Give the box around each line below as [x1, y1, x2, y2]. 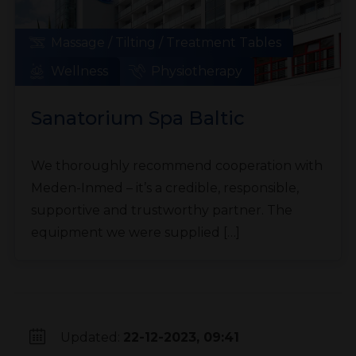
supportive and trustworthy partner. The [30, 202, 292, 218]
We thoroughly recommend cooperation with [30, 157, 323, 173]
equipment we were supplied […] [30, 224, 240, 240]
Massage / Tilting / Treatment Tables [50, 34, 281, 50]
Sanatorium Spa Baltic [30, 106, 245, 130]
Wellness [50, 63, 108, 79]
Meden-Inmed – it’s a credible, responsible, [30, 180, 299, 195]
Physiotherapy [150, 63, 242, 79]
